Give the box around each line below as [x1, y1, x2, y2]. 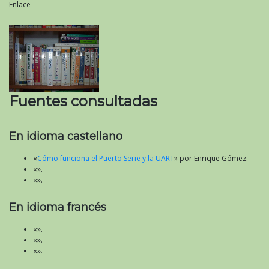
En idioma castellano [9, 130, 122, 144]
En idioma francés [9, 201, 106, 214]
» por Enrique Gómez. [174, 153, 248, 164]
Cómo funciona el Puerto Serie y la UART [37, 153, 174, 164]
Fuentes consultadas [9, 92, 157, 110]
